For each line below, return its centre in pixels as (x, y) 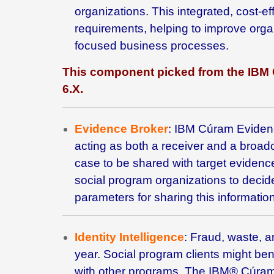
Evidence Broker (121, 128)
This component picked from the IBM (167, 72)
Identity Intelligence (129, 237)
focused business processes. (152, 45)
